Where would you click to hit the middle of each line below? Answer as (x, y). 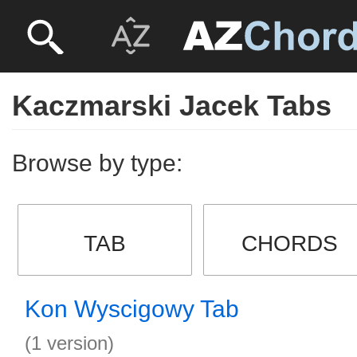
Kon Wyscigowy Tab (132, 309)
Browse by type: (97, 163)
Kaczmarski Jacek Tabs (172, 106)
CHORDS (290, 243)
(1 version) (69, 343)
